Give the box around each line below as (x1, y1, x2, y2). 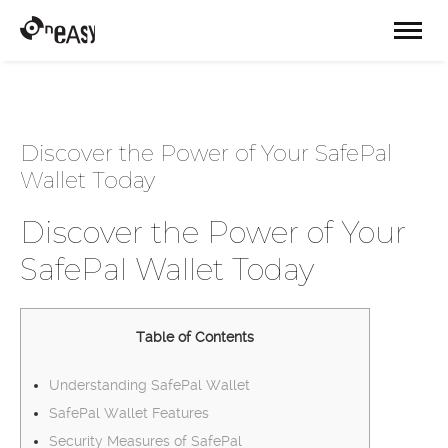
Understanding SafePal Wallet (49, 377, 250, 393)
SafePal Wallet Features (49, 405, 209, 421)
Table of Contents (136, 329, 254, 345)
